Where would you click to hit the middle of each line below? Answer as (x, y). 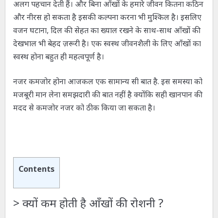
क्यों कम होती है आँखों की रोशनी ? (91, 203)
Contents (36, 169)
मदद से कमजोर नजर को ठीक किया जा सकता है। (84, 107)
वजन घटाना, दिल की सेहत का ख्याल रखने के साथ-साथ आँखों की (107, 30)
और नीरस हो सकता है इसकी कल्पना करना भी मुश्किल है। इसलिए (107, 17)
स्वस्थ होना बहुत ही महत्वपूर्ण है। (58, 56)
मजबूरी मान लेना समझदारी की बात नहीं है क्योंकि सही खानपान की (108, 94)
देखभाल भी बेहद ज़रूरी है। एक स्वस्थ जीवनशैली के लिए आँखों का (107, 43)
